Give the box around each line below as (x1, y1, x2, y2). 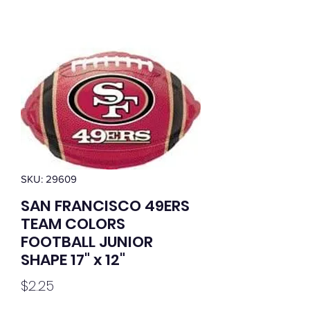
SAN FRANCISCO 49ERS (21, 195, 190, 217)
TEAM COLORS (21, 213, 125, 235)
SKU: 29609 (21, 173, 77, 185)
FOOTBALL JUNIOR (21, 231, 153, 253)
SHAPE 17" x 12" (21, 249, 125, 271)
